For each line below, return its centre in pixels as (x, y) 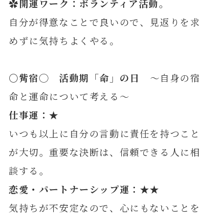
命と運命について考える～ (69, 96)
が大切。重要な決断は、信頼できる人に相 (104, 152)
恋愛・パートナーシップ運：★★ (84, 189)
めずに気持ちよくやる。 (64, 40)
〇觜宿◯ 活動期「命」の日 (79, 77)
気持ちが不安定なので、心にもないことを (104, 207)
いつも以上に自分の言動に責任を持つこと (104, 133)
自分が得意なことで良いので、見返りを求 (104, 22)
